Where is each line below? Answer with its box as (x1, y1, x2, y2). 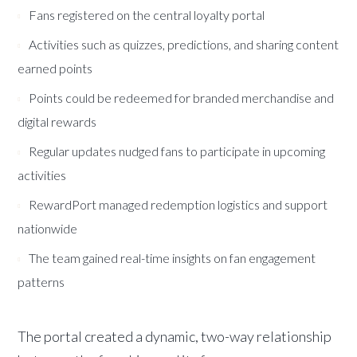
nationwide (18, 221, 78, 237)
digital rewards (18, 114, 97, 130)
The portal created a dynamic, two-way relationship (18, 328, 332, 346)
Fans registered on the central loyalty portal (29, 7, 265, 23)
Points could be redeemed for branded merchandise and (29, 90, 335, 106)
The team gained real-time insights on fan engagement (29, 250, 316, 266)
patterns (18, 274, 65, 290)
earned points (18, 61, 93, 76)
